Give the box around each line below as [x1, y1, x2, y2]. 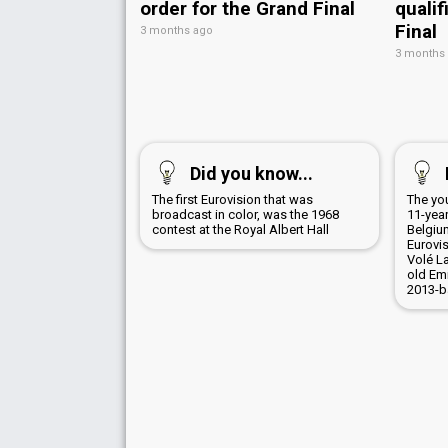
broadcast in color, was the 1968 [152, 206, 339, 222]
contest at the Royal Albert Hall [152, 221, 329, 237]
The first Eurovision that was [152, 191, 313, 207]
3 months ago [140, 23, 213, 37]
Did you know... [190, 162, 313, 184]
